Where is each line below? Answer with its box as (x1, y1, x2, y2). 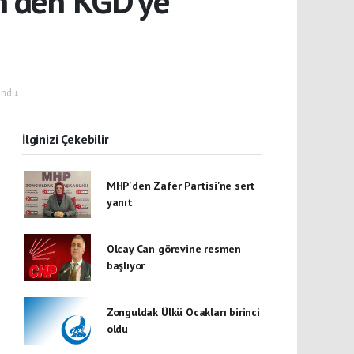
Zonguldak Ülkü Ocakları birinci (106, 305, 260, 319)
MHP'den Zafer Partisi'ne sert (106, 179, 256, 193)
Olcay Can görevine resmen (106, 242, 242, 256)
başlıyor (106, 258, 145, 273)
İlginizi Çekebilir (22, 131, 109, 147)
